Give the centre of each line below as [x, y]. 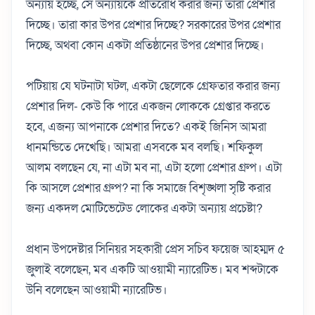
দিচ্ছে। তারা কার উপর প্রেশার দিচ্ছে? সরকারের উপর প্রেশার [153, 25]
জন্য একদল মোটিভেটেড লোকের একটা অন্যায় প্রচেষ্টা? [144, 208]
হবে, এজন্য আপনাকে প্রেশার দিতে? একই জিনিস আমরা [146, 127]
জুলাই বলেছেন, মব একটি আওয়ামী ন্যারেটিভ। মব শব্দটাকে [152, 269]
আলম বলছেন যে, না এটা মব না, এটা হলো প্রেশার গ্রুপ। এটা [154, 167]
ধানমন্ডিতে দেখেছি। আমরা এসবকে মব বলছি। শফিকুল [144, 147]
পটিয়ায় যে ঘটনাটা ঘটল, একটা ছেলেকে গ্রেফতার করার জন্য [153, 86]
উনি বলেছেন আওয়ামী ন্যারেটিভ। [97, 290]
